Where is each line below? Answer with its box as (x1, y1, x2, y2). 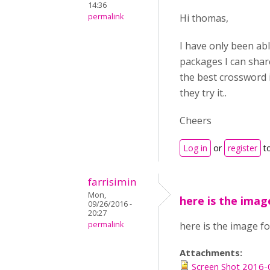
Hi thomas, (180, 11, 228, 25)
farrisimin (88, 175, 137, 189)
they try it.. (180, 86, 227, 100)
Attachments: (180, 246, 245, 259)
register (228, 142, 257, 154)
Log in (183, 142, 207, 154)
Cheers (180, 114, 212, 128)
